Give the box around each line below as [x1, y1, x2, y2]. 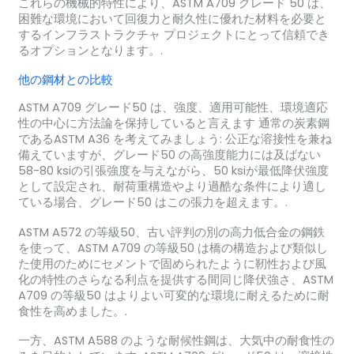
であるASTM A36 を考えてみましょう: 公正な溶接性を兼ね [17, 131, 332, 148]
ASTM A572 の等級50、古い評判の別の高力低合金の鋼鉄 [17, 224, 325, 240]
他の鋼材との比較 [17, 72, 113, 88]
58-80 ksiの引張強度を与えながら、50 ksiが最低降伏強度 [17, 163, 329, 179]
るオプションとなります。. [17, 42, 163, 58]
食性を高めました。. [17, 303, 127, 319]
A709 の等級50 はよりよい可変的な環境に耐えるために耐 [17, 287, 330, 303]
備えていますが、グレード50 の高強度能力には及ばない [17, 147, 321, 164]
